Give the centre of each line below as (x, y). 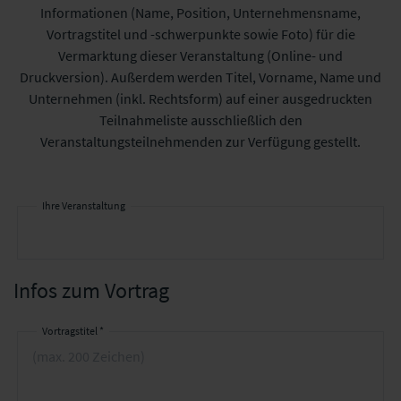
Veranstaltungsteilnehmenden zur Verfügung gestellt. (200, 141)
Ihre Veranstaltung (84, 205)
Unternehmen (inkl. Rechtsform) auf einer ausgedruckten (200, 98)
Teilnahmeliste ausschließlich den (200, 120)
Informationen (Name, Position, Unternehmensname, (200, 13)
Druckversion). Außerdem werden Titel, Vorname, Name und (200, 77)
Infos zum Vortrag (91, 290)
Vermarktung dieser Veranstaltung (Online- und (200, 55)
